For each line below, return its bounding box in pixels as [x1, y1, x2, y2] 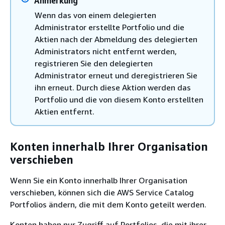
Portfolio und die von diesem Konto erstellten [35, 94, 203, 104]
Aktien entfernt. [35, 106, 94, 117]
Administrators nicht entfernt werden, [35, 46, 177, 56]
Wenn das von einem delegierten [35, 10, 156, 20]
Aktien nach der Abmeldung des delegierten [35, 34, 197, 44]
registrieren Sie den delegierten [35, 58, 153, 68]
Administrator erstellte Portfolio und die [35, 22, 184, 32]
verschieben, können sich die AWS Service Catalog [10, 187, 194, 197]
